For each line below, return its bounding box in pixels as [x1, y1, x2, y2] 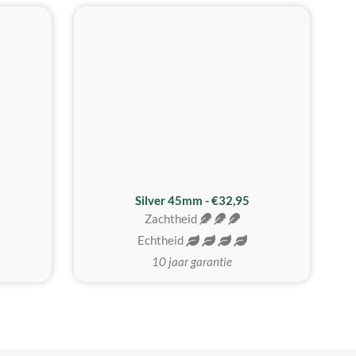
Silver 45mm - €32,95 [134, 193, 250, 207]
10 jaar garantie [152, 254, 232, 269]
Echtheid [137, 233, 186, 247]
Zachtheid [144, 211, 199, 226]
